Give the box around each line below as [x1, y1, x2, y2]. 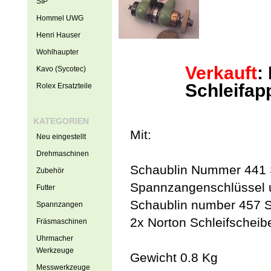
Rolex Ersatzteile [36, 82, 92, 90]
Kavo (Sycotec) [36, 65, 86, 73]
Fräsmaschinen [36, 217, 87, 226]
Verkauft [185, 63, 257, 83]
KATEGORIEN [33, 116, 89, 126]
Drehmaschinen [36, 149, 89, 158]
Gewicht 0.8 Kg [129, 250, 221, 264]
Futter [36, 183, 55, 192]
